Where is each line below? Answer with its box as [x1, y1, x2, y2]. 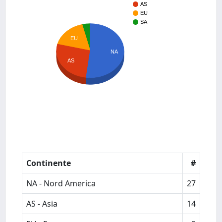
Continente [26, 158, 71, 168]
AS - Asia [26, 198, 57, 209]
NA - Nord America [26, 178, 96, 189]
